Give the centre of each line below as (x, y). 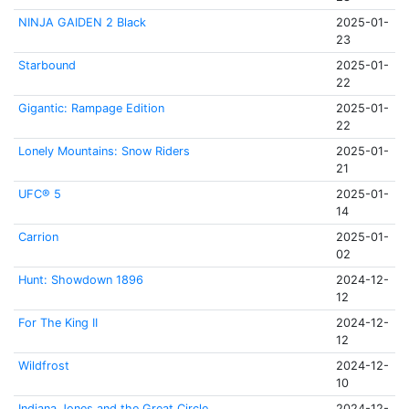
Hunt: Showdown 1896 (80, 280)
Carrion (38, 237)
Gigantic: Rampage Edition (91, 108)
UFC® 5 (39, 194)
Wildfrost (43, 366)
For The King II (58, 323)
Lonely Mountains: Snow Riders (104, 151)
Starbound (47, 65)
